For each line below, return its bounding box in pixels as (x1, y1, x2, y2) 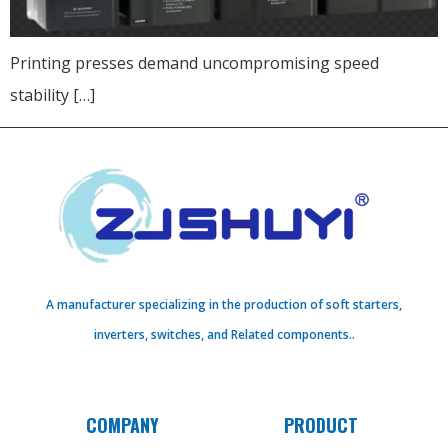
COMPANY (85, 412, 159, 439)
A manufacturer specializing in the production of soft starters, (46, 296, 402, 314)
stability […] (10, 84, 95, 107)
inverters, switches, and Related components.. (93, 326, 355, 344)
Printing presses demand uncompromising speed (10, 52, 379, 75)
